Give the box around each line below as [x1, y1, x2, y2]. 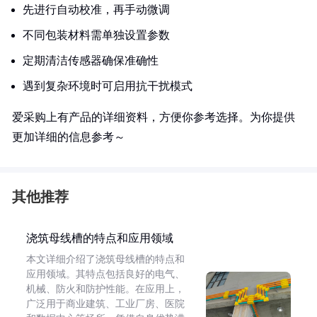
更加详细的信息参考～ [12, 131, 125, 143]
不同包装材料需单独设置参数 [23, 29, 170, 41]
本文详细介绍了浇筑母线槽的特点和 [26, 254, 185, 265]
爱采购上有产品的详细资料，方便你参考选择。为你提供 [12, 111, 295, 123]
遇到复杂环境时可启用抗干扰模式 [23, 80, 192, 92]
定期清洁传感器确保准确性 [23, 54, 158, 67]
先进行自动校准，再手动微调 [23, 4, 170, 16]
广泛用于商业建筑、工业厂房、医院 [26, 299, 185, 309]
